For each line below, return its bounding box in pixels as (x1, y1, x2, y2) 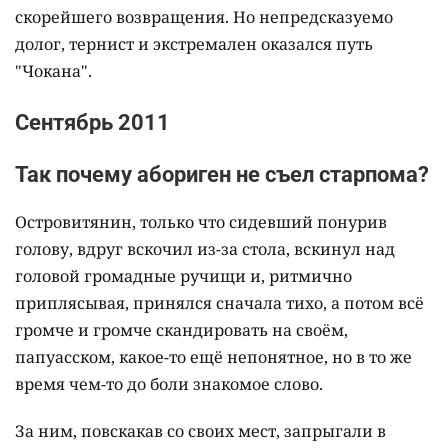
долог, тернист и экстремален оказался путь (15, 32, 373, 55)
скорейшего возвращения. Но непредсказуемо (15, 5, 393, 28)
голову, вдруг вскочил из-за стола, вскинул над (15, 237, 395, 260)
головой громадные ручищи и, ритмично (15, 264, 352, 287)
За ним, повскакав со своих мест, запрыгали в (15, 419, 386, 442)
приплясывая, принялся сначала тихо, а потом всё (15, 291, 424, 314)
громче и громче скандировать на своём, (15, 318, 348, 341)
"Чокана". (15, 59, 92, 82)
